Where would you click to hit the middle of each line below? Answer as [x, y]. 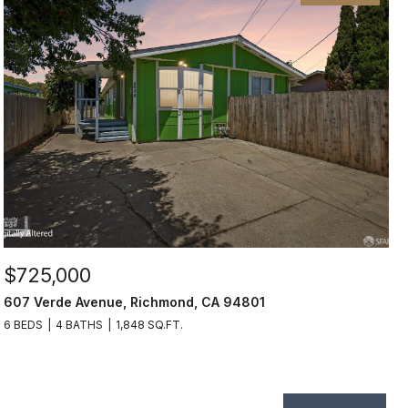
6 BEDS [23, 325]
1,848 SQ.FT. [149, 325]
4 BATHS [79, 325]
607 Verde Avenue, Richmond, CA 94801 [134, 302]
